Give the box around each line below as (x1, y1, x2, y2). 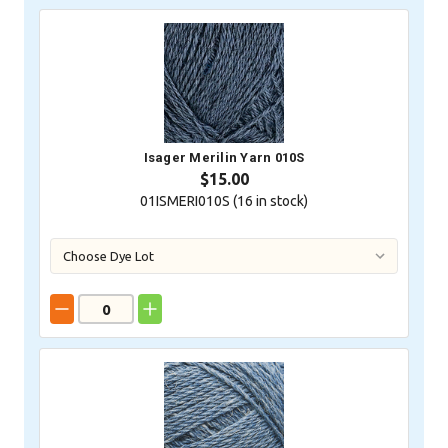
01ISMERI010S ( (140, 193, 237, 210)
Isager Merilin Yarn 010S (143, 150, 305, 166)
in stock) (253, 193, 308, 210)
